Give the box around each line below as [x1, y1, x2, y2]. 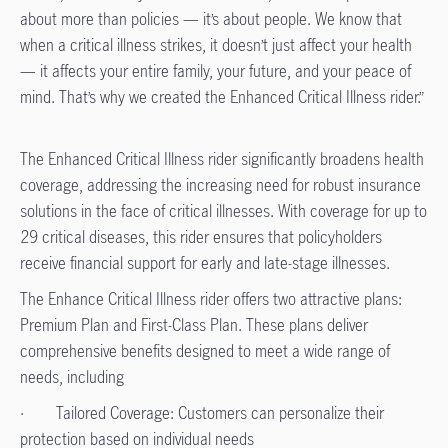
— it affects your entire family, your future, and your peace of [20, 60, 411, 82]
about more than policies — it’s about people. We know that [20, 8, 402, 30]
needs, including [20, 366, 124, 388]
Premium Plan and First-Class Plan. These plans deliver [20, 314, 368, 336]
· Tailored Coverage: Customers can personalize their [20, 402, 384, 424]
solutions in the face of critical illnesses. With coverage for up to [20, 200, 427, 222]
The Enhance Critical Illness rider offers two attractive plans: [20, 288, 402, 310]
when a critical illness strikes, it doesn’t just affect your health [20, 34, 412, 56]
